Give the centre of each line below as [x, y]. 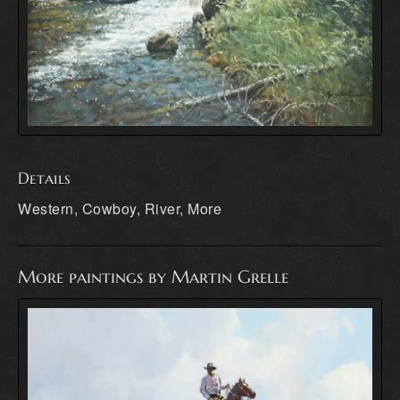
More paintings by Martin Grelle [153, 278]
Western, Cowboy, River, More [120, 209]
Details [44, 179]
